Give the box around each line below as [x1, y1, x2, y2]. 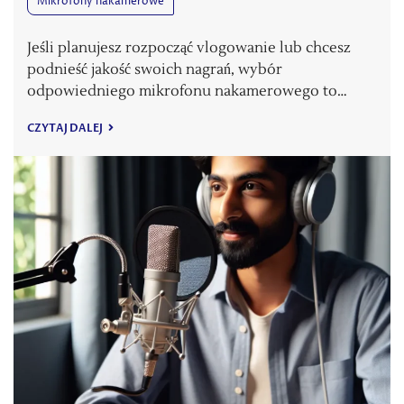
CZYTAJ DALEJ [27, 120, 105, 135]
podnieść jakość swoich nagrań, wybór [27, 60, 282, 78]
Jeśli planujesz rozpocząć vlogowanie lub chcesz [27, 38, 351, 57]
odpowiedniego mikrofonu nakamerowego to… [27, 81, 347, 100]
